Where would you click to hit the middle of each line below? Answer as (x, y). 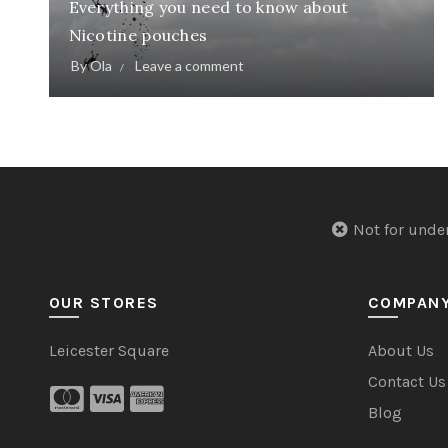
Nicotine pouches (138, 35)
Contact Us (406, 382)
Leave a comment (189, 66)
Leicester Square (108, 351)
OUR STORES (103, 303)
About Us (400, 351)
